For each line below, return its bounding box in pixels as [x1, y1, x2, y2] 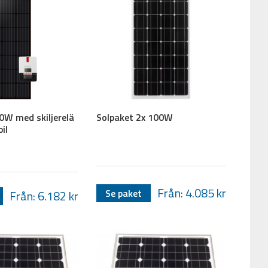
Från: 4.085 [157, 183, 217, 202]
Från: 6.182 [10, 186, 69, 205]
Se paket [105, 185, 142, 200]
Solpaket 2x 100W [96, 110, 173, 125]
